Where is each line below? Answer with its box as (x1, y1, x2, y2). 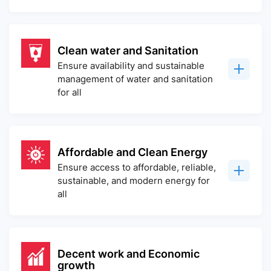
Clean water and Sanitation (57, 44, 198, 57)
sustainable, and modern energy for (57, 175, 210, 186)
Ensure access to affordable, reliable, (57, 162, 216, 173)
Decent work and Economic (57, 247, 200, 260)
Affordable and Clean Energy (57, 146, 207, 158)
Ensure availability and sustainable (57, 60, 204, 71)
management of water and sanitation (57, 73, 213, 85)
